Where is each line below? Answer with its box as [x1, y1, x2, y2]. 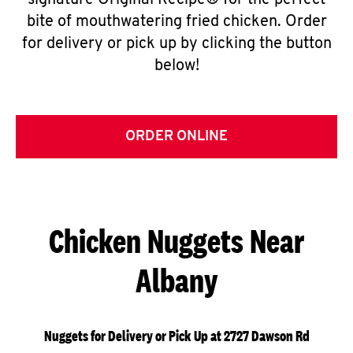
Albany [135, 261, 218, 299]
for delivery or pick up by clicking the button [21, 36, 332, 52]
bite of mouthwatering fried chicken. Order [26, 14, 327, 30]
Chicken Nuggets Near [49, 221, 304, 260]
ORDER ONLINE [125, 129, 228, 144]
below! [154, 58, 199, 74]
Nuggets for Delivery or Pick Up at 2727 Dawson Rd [43, 327, 310, 345]
